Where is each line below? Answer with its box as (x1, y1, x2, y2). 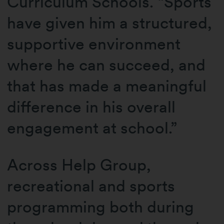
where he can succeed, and (7, 54, 206, 74)
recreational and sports (7, 176, 175, 196)
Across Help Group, (7, 155, 151, 175)
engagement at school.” (7, 117, 177, 137)
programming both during (7, 197, 194, 217)
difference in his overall (7, 96, 176, 116)
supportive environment (7, 33, 181, 53)
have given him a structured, (7, 12, 212, 32)
